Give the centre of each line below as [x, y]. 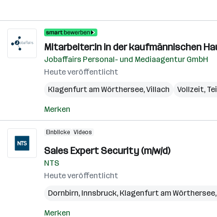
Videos [83, 132]
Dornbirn [63, 193]
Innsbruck [99, 193]
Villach [158, 89]
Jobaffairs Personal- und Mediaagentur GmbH [126, 59]
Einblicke [58, 132]
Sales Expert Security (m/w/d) [107, 151]
